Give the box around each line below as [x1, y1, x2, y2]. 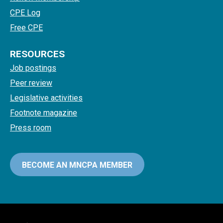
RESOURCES [10, 48, 65, 60]
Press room [10, 123, 51, 133]
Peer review [10, 78, 52, 88]
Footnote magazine [10, 108, 77, 118]
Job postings [10, 63, 56, 73]
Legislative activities [10, 93, 83, 103]
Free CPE [10, 23, 43, 33]
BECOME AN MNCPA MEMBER [22, 160, 132, 170]
